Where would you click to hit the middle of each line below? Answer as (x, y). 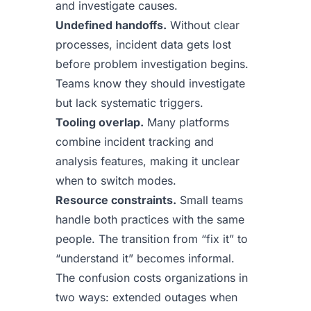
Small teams (210, 200)
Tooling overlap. (100, 122)
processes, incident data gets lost (143, 44)
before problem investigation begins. (152, 64)
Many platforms (186, 122)
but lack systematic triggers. (129, 103)
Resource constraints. (116, 200)
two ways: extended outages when (146, 297)
